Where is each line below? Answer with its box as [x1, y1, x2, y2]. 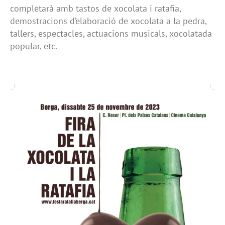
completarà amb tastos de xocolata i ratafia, [10, 3, 181, 14]
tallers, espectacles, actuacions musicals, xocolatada [10, 28, 212, 39]
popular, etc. [10, 40, 57, 52]
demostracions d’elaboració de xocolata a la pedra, [10, 15, 206, 27]
